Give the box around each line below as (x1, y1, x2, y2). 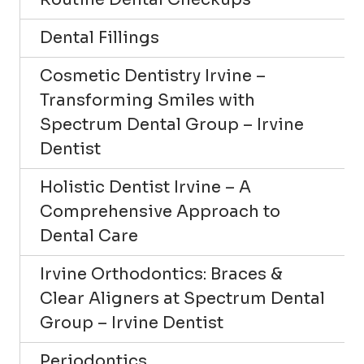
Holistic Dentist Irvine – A (40, 176, 251, 197)
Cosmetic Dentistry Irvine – (40, 65, 266, 86)
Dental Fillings (40, 27, 159, 48)
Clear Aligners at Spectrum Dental (40, 288, 325, 309)
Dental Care (40, 225, 138, 246)
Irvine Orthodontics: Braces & (40, 263, 283, 284)
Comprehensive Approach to (40, 201, 280, 222)
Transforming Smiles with (40, 89, 255, 110)
